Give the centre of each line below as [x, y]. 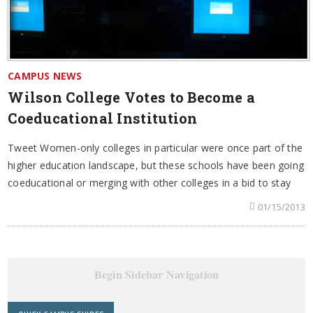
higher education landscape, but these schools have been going [156, 165]
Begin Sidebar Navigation [156, 274]
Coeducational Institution [103, 118]
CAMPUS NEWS [45, 75]
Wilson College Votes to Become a [131, 97]
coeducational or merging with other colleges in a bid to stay [150, 182]
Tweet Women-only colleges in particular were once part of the [155, 147]
